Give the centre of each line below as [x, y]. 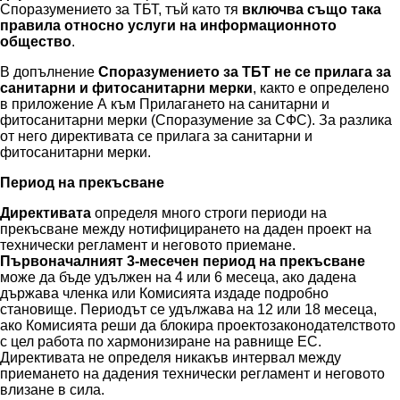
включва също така [312, 10]
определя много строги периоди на [209, 213]
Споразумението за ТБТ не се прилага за [245, 72]
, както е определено [321, 88]
